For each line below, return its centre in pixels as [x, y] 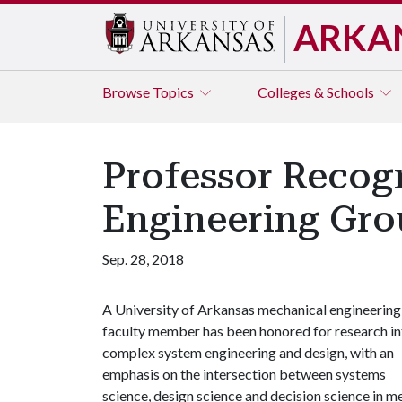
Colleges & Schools [317, 92]
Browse [127, 92]
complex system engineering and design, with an [248, 352]
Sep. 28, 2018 [143, 259]
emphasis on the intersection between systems [244, 374]
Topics [175, 92]
